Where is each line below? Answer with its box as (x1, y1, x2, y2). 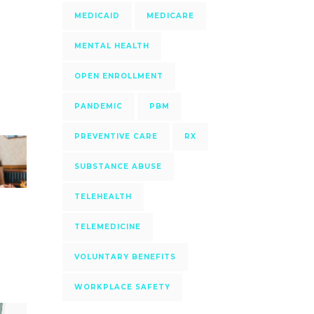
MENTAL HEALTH (74, 41, 149, 50)
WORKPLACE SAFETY (74, 282, 170, 292)
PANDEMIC (74, 102, 123, 111)
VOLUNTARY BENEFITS (74, 252, 176, 261)
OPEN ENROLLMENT (74, 71, 163, 81)
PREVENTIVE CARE (74, 132, 158, 141)
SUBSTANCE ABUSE (74, 162, 162, 171)
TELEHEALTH (74, 192, 132, 201)
